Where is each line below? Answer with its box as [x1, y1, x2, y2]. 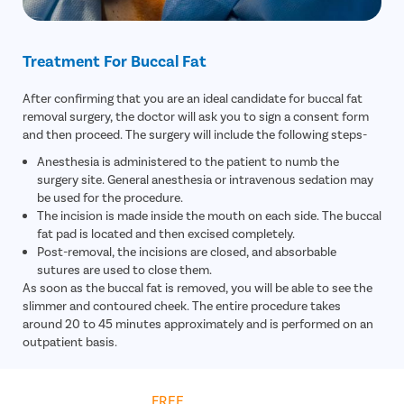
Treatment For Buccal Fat [23, 50, 207, 71]
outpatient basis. [23, 334, 117, 350]
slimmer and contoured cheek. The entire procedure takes [23, 298, 341, 314]
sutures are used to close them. [37, 262, 212, 278]
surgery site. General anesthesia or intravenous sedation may [37, 171, 373, 188]
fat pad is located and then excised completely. [37, 225, 295, 242]
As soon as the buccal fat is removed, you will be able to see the [23, 280, 372, 296]
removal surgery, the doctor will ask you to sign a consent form [23, 108, 369, 124]
